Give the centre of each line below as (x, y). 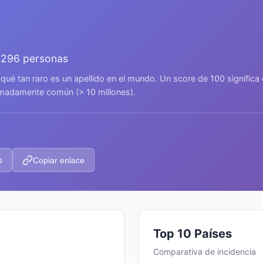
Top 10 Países (193, 234)
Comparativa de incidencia (205, 252)
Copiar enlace (59, 160)
